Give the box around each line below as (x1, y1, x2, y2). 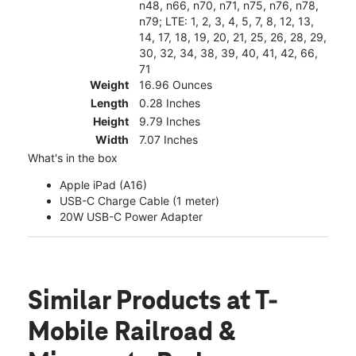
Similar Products (28, 287, 226, 316)
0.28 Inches (139, 95, 200, 110)
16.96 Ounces (139, 77, 212, 91)
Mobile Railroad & (28, 318, 235, 347)
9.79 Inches (139, 114, 200, 128)
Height (93, 114, 129, 128)
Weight (90, 77, 129, 91)
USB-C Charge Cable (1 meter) (60, 193, 219, 207)
